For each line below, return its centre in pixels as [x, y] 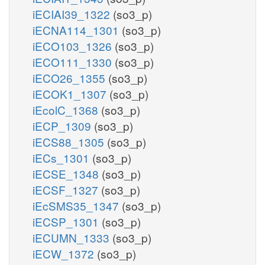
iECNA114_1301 [77, 30]
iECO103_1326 [74, 46]
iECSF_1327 [67, 189]
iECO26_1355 [70, 77]
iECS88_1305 [70, 141]
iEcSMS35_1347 [77, 205]
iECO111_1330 [74, 62]
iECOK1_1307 [71, 93]
